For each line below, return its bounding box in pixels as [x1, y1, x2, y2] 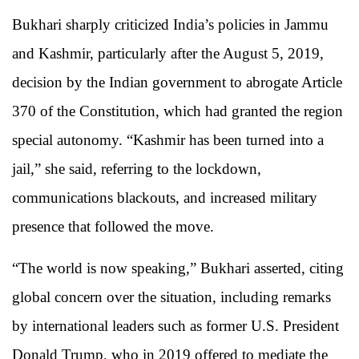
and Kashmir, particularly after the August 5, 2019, [12, 45, 324, 63]
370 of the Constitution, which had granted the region [12, 103, 343, 120]
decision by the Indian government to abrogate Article [12, 74, 342, 91]
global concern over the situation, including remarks [12, 288, 331, 306]
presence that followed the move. [12, 218, 214, 236]
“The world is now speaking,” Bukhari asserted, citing [12, 260, 344, 277]
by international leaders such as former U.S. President [12, 317, 339, 335]
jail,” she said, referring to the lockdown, [12, 160, 261, 178]
